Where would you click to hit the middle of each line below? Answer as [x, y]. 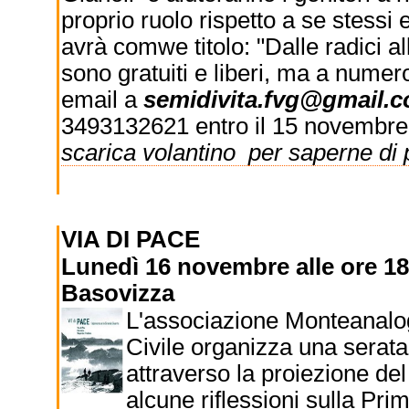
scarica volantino [154, 152]
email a [102, 100]
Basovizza [117, 293]
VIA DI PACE [133, 239]
